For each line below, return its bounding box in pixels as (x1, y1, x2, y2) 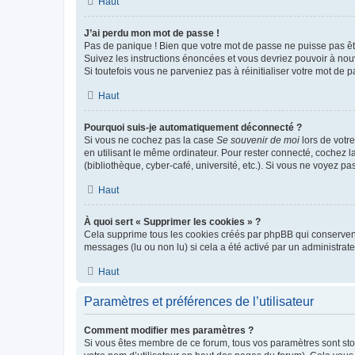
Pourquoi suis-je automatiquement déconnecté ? (84, 121, 302, 133)
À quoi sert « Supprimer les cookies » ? (84, 216, 261, 227)
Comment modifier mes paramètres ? (84, 324, 254, 336)
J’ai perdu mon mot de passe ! (84, 27, 219, 39)
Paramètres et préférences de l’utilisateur (84, 294, 314, 308)
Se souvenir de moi (216, 134, 300, 146)
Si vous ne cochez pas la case (84, 134, 216, 146)
